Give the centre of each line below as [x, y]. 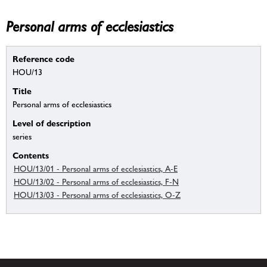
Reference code [44, 59]
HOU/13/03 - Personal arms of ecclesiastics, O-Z [97, 195]
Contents [31, 156]
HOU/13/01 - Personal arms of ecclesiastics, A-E [96, 169]
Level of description [52, 123]
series [22, 137]
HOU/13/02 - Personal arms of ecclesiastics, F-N [96, 182]
